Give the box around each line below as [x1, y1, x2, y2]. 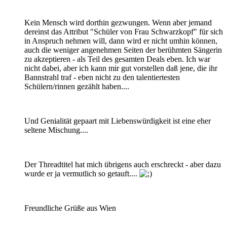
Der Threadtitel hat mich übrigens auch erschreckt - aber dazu [24, 160, 221, 169]
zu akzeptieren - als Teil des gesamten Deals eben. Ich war [24, 54, 210, 63]
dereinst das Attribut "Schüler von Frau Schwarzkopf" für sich [24, 27, 223, 36]
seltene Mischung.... [24, 125, 88, 134]
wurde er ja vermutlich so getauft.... [24, 169, 139, 178]
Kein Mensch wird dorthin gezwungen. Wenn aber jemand [24, 18, 212, 27]
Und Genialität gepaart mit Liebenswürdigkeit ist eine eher [24, 116, 211, 125]
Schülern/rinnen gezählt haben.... [24, 82, 129, 91]
